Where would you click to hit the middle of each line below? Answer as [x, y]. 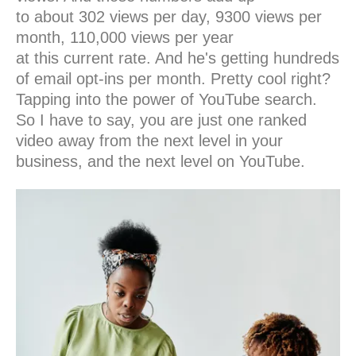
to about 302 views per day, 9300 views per [169, 17]
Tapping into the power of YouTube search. [166, 100]
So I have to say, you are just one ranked [161, 120]
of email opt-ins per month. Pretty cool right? [173, 79]
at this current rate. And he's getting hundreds [178, 58]
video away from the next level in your [149, 141]
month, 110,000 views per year [125, 38]
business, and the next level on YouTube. [161, 162]
